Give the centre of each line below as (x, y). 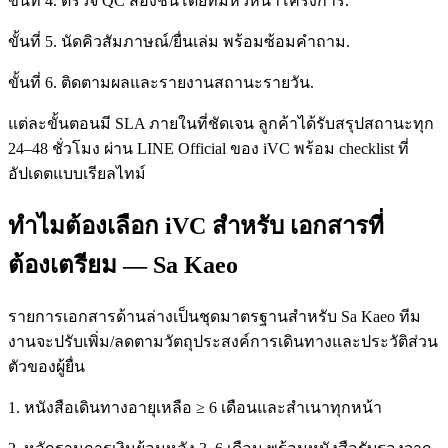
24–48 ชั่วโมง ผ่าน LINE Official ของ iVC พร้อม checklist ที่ (208, 148)
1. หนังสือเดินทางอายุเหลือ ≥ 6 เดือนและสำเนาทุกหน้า (195, 407)
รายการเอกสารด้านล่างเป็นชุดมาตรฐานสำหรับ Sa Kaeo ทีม (214, 316)
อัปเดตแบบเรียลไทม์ (77, 173)
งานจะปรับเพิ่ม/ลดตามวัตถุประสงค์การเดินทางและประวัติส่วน (223, 341)
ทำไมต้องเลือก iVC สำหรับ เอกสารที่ (196, 225)
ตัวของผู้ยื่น (46, 366)
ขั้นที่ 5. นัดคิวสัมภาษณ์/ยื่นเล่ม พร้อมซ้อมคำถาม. (179, 41)
